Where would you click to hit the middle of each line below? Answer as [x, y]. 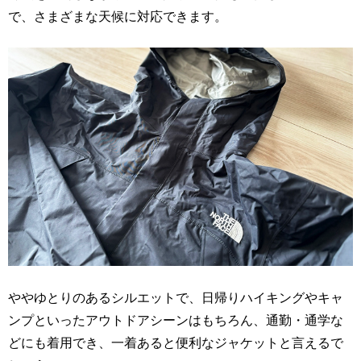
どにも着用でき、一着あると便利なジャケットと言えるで [176, 342]
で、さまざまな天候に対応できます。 [118, 16]
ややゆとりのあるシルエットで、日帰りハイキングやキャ [176, 297]
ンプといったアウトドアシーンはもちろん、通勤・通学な [176, 320]
